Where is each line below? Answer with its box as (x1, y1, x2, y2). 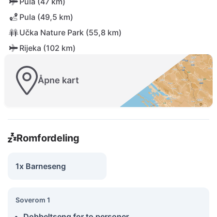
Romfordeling (16, 132, 79, 144)
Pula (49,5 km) (19, 12, 73, 22)
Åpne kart (38, 75, 79, 86)
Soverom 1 (15, 195, 50, 204)
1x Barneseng (15, 161, 66, 171)
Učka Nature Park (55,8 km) (19, 28, 122, 37)
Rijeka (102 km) (19, 43, 76, 53)
